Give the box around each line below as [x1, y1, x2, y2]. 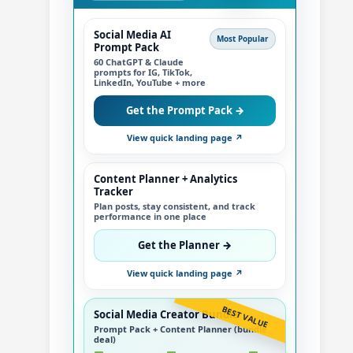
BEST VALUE [220, 303, 270, 331]
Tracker [94, 184, 133, 199]
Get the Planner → [138, 237, 232, 252]
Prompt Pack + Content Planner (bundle [94, 322, 267, 335]
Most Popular [217, 32, 269, 44]
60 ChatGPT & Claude [94, 55, 184, 68]
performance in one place [94, 210, 206, 222]
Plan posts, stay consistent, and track [94, 199, 255, 212]
